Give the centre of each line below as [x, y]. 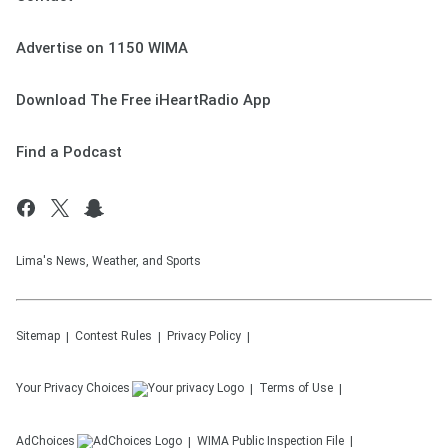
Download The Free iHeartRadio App [143, 100]
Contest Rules [113, 336]
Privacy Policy [204, 336]
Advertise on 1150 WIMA [102, 48]
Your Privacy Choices [73, 388]
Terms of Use [296, 388]
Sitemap [38, 336]
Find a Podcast [69, 152]
